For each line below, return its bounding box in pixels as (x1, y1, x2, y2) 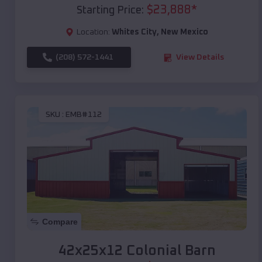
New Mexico (161, 28, 208, 37)
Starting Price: (77, 5, 144, 16)
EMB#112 (65, 110, 102, 119)
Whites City (112, 28, 157, 37)
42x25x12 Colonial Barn (58, 244, 216, 258)
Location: (77, 28, 110, 37)
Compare (42, 217, 78, 227)
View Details (176, 53, 224, 62)
